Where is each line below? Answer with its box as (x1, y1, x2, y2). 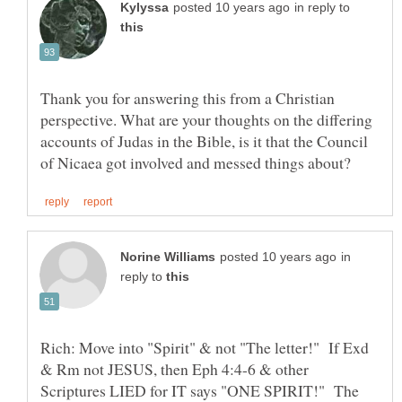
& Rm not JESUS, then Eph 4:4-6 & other (40, 357, 309, 380)
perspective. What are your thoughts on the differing (40, 108, 372, 130)
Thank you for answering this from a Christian (40, 86, 335, 109)
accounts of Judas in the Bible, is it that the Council (40, 129, 368, 152)
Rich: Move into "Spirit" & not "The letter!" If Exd (40, 336, 369, 358)
